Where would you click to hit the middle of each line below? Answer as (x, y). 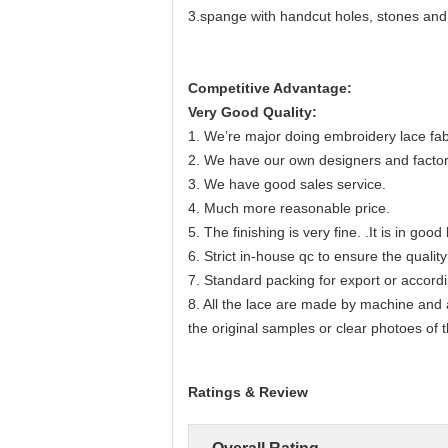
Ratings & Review (248, 392)
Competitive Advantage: (270, 88)
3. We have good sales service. (287, 184)
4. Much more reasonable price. (289, 208)
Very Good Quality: (252, 112)
